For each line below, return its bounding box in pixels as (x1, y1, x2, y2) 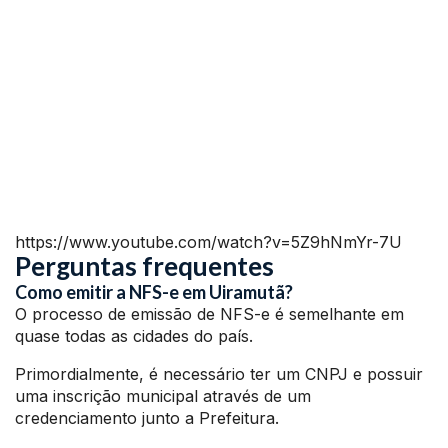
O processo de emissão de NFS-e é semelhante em (15, 304, 404, 325)
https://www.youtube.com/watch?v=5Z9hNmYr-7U (15, 232, 402, 253)
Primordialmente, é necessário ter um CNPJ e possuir (15, 364, 423, 385)
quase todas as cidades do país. (15, 326, 253, 347)
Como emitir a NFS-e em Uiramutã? (15, 281, 293, 304)
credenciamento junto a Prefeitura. (15, 408, 279, 429)
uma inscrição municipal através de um (15, 386, 311, 407)
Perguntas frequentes (15, 250, 274, 283)
